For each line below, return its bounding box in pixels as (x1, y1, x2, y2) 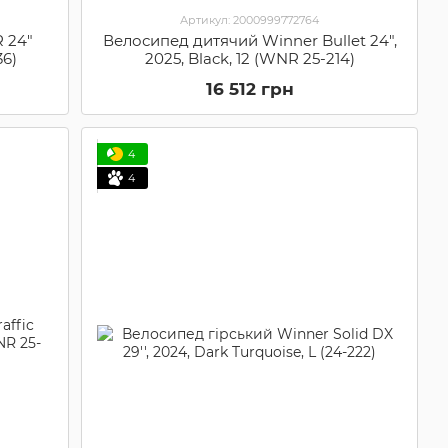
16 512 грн (205, 78, 294, 99)
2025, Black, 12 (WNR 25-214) (144, 48, 355, 68)
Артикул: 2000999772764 (180, 12, 320, 27)
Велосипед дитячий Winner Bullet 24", (102, 30, 397, 50)
